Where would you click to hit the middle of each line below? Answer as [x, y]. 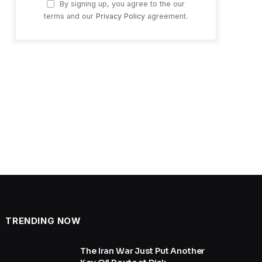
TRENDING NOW [43, 221]
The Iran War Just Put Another [143, 251]
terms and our [70, 16]
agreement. [166, 16]
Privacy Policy [120, 16]
